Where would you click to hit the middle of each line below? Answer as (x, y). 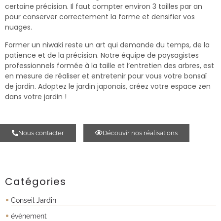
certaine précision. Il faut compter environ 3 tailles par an (104, 7)
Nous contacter (41, 133)
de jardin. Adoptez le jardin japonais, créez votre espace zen (108, 86)
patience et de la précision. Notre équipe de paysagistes (102, 55)
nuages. (18, 27)
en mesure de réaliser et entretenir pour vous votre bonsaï (106, 76)
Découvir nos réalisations (140, 133)
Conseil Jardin (34, 201)
